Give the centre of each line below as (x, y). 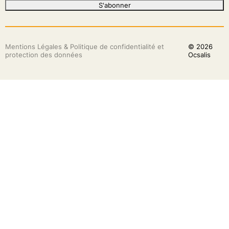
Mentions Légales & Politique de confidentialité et (84, 46)
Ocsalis (199, 54)
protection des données (43, 54)
